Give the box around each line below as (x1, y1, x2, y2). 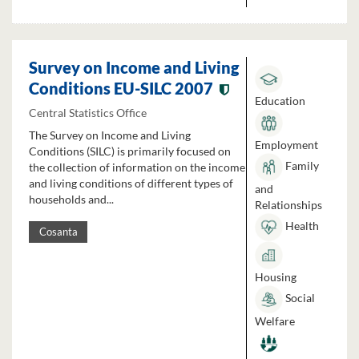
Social (283, 291, 315, 305)
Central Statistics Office (29, 106, 147, 119)
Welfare (255, 314, 295, 328)
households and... (29, 192, 114, 207)
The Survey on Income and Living (29, 128, 191, 143)
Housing (255, 270, 296, 284)
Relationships (255, 198, 322, 212)
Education (255, 94, 305, 107)
